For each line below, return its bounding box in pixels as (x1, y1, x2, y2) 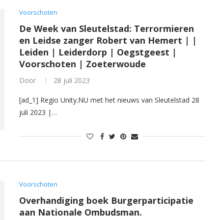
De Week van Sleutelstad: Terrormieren (19, 22, 194, 34)
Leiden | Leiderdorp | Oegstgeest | (19, 46, 177, 58)
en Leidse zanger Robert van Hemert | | (19, 34, 197, 46)
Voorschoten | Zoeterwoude (19, 57, 146, 70)
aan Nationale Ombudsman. (19, 206, 142, 218)
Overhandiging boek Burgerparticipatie (19, 194, 193, 206)
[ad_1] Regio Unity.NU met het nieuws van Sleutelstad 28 (19, 95, 199, 105)
